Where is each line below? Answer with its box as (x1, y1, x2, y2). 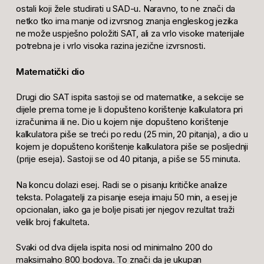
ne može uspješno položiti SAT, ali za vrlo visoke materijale (15, 28, 245, 39)
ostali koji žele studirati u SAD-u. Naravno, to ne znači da (15, 3, 236, 15)
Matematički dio (15, 65, 85, 77)
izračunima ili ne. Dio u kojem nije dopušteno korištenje (15, 116, 229, 128)
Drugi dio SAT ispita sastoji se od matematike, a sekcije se (15, 91, 245, 103)
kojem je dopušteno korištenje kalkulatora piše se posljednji (15, 141, 248, 153)
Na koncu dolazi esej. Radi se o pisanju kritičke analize (15, 179, 227, 190)
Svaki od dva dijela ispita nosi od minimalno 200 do (15, 242, 213, 253)
